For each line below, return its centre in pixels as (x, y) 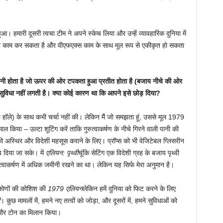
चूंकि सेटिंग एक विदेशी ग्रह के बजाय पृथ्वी (128, 153)
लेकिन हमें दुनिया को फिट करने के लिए (129, 188)
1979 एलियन (65, 188)
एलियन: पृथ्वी (62, 153)
